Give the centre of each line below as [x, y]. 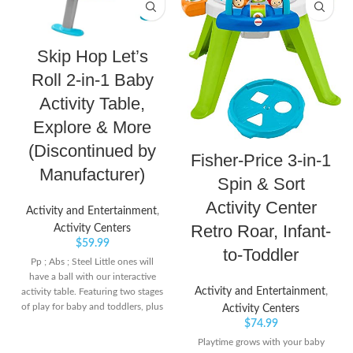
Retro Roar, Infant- [261, 232]
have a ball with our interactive [92, 277]
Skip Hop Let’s [92, 57]
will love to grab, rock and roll [92, 337]
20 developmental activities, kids [92, 322]
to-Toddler [261, 255]
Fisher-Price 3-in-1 [261, 161]
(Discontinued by [92, 151]
